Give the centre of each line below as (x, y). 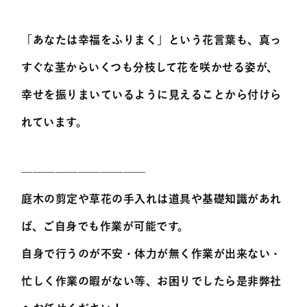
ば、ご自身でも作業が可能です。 (105, 226)
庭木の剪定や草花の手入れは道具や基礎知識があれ (151, 199)
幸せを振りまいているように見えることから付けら (151, 95)
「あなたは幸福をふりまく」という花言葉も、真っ (151, 40)
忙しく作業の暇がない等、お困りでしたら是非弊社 (151, 281)
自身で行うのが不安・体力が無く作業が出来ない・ (151, 254)
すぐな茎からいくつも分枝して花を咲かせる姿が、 (150, 67)
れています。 (54, 122)
